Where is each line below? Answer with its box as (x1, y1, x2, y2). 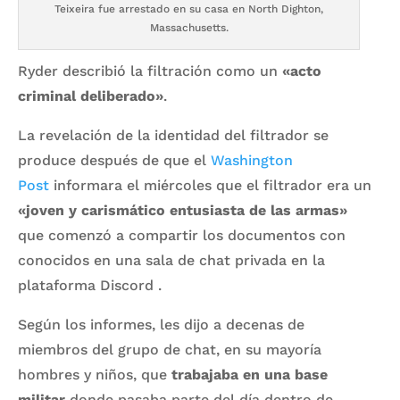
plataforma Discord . (18, 277, 162, 295)
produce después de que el (18, 152, 211, 170)
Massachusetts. (149, 21, 229, 35)
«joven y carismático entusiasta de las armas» (18, 202, 347, 220)
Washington (211, 152, 293, 170)
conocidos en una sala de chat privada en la (18, 252, 325, 270)
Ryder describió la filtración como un (18, 62, 282, 80)
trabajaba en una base (167, 366, 328, 384)
